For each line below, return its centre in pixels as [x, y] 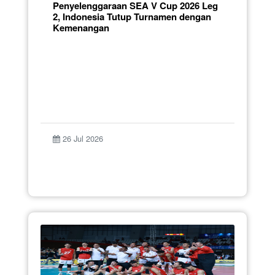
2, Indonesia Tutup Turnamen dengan [132, 16]
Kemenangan [81, 27]
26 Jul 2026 [82, 138]
